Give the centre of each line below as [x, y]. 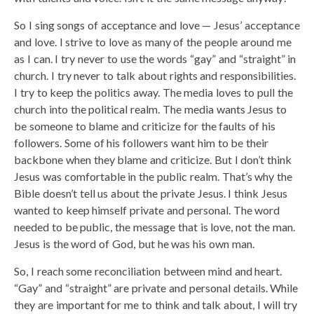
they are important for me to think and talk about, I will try [156, 304]
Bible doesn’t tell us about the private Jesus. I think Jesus [151, 193]
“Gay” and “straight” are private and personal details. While [156, 287]
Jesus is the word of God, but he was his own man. [134, 243]
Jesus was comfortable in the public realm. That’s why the [153, 176]
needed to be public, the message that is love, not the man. [155, 226]
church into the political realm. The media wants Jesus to [151, 109]
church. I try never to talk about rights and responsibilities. [155, 75]
